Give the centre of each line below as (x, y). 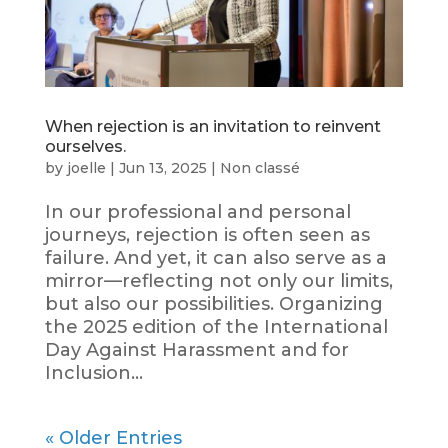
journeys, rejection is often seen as (207, 234)
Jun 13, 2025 (162, 167)
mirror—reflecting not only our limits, (218, 280)
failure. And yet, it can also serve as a (215, 257)
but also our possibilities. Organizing (213, 303)
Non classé (259, 167)
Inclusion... (93, 372)
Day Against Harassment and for (196, 349)
